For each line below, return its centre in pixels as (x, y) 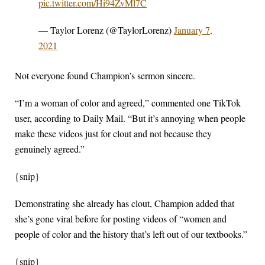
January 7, (193, 30)
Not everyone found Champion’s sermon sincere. (105, 76)
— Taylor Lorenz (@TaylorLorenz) (106, 30)
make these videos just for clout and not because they (113, 134)
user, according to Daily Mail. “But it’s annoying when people (130, 118)
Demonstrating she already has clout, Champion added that (125, 203)
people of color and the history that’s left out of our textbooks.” (131, 234)
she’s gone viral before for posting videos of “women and (121, 219)
